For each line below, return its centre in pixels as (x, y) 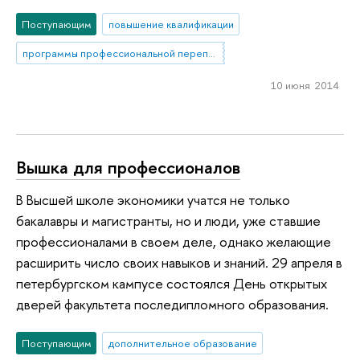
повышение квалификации (171, 25)
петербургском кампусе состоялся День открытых (172, 283)
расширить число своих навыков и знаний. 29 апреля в (179, 262)
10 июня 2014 (305, 85)
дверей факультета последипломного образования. (172, 304)
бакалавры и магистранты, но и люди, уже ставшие (168, 220)
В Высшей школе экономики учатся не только (153, 199)
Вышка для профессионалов (128, 167)
